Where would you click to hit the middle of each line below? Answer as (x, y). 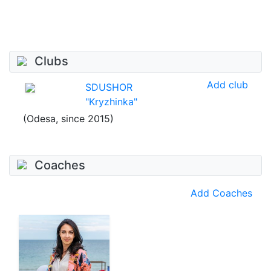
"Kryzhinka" (111, 101)
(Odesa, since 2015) (68, 118)
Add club (227, 84)
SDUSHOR (109, 87)
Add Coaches (221, 193)
